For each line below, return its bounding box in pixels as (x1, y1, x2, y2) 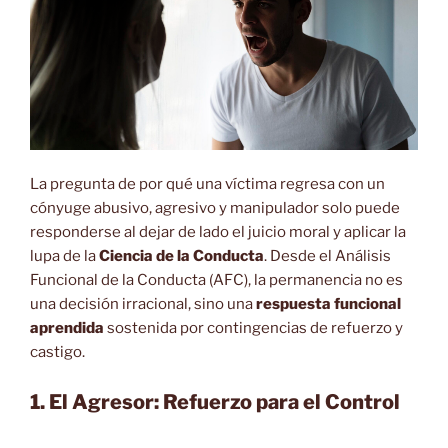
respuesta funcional (256, 294, 401, 313)
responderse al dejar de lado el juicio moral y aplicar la (30, 222, 406, 241)
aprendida (30, 318, 104, 337)
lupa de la (30, 246, 99, 265)
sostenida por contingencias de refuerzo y (104, 318, 403, 337)
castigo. (30, 342, 85, 361)
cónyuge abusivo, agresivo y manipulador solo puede (30, 198, 400, 217)
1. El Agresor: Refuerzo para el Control (30, 390, 400, 415)
